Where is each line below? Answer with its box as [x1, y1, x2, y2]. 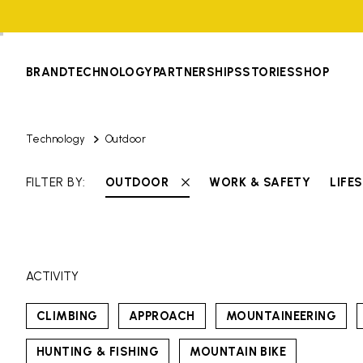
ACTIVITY [26, 269, 79, 284]
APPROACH [128, 309, 195, 323]
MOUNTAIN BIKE [190, 344, 287, 359]
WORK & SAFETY [209, 175, 311, 190]
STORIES [242, 65, 296, 80]
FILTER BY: [26, 175, 86, 190]
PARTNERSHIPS [152, 65, 243, 80]
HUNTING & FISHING [36, 344, 160, 359]
